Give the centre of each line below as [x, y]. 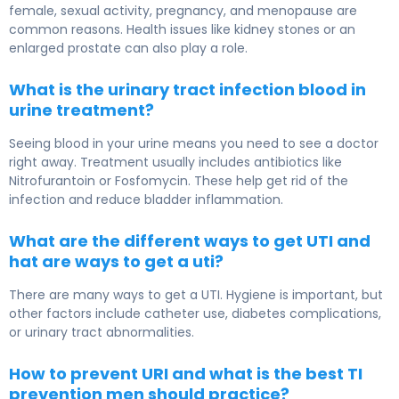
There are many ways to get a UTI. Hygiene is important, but [196, 295]
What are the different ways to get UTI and [190, 241]
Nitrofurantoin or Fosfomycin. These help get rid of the [179, 181]
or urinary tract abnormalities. [102, 333]
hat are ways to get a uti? [116, 262]
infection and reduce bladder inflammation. [146, 200]
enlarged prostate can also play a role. [128, 49]
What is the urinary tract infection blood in [187, 90]
